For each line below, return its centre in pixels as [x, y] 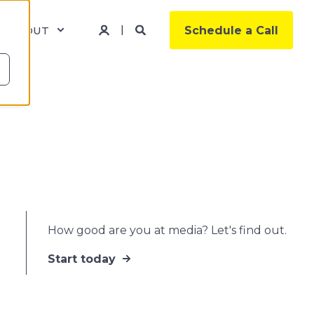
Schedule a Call [231, 30]
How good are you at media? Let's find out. [167, 230]
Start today [81, 259]
